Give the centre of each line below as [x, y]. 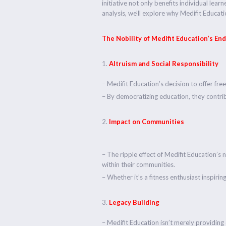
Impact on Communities [147, 121]
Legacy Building [134, 202]
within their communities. [139, 164]
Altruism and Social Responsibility [164, 63]
